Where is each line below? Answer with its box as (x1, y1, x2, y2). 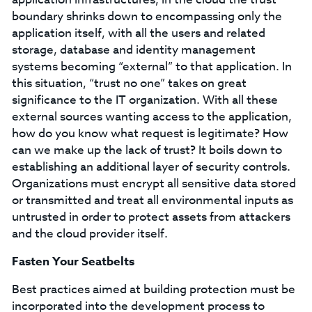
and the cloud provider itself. (11, 225, 168, 242)
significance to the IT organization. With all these (11, 91, 278, 109)
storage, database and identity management (11, 41, 256, 58)
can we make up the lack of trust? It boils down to (11, 141, 282, 159)
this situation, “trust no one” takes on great (11, 75, 247, 92)
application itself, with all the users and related (11, 24, 265, 42)
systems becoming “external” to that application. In (11, 58, 292, 75)
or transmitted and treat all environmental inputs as (11, 192, 293, 209)
